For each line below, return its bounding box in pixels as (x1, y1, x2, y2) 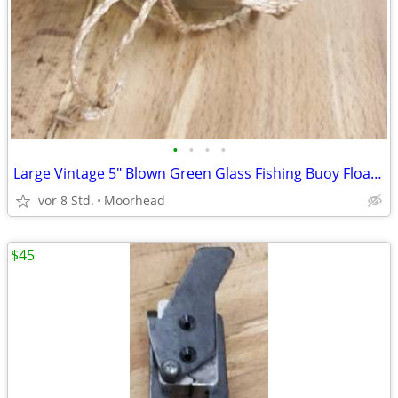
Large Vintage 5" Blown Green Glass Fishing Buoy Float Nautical (370, 163, 382, 183)
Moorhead (104, 192, 165, 209)
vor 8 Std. (38, 192, 94, 209)
